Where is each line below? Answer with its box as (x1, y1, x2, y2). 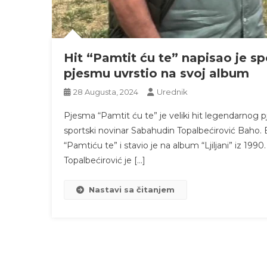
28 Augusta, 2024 (73, 87, 138, 97)
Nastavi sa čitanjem (89, 185, 175, 194)
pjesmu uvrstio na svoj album (64, 66, 249, 80)
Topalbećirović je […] (64, 155, 145, 166)
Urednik (157, 87, 188, 97)
